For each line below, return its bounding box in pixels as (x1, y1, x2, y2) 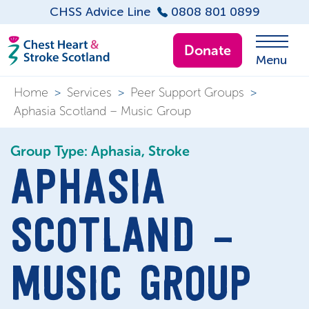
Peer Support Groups (130, 85, 244, 100)
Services (67, 85, 112, 100)
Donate (184, 41, 231, 59)
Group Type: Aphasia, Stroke (10, 143, 190, 159)
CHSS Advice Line (49, 4, 150, 19)
